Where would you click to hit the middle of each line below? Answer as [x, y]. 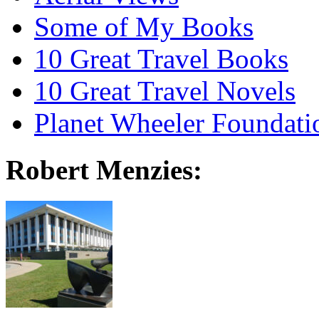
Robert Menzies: [104, 170]
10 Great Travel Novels [165, 90]
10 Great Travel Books [161, 58]
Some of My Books [144, 26]
